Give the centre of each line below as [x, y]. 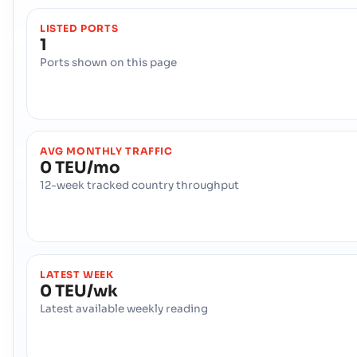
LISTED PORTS [79, 28]
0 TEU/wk [79, 291]
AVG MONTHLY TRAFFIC [106, 152]
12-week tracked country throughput [139, 186]
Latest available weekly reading [124, 308]
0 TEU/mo [80, 168]
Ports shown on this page [108, 62]
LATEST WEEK [77, 275]
